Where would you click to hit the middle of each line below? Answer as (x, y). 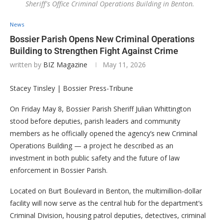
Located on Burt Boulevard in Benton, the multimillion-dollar (106, 191)
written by (27, 64)
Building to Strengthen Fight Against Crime (94, 51)
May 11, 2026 (124, 64)
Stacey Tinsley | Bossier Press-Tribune (71, 88)
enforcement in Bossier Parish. (59, 170)
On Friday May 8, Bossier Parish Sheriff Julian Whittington (100, 109)
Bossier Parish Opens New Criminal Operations (102, 39)
